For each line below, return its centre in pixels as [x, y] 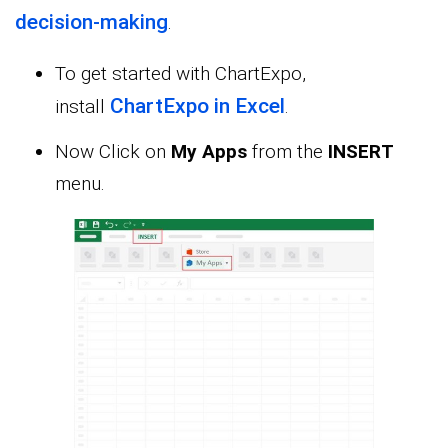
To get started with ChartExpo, [180, 74]
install [82, 107]
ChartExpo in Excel [197, 106]
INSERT [361, 152]
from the [287, 152]
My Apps [209, 152]
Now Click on [113, 152]
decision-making [91, 22]
